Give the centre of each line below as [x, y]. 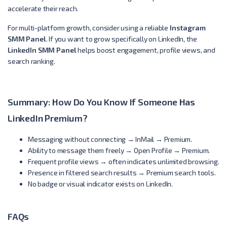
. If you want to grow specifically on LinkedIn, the [122, 39]
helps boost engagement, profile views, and [146, 50]
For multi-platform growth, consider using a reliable [89, 27]
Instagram [187, 27]
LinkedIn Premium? [48, 118]
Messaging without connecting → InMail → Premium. [110, 139]
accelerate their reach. [43, 8]
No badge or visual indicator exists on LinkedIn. [100, 183]
